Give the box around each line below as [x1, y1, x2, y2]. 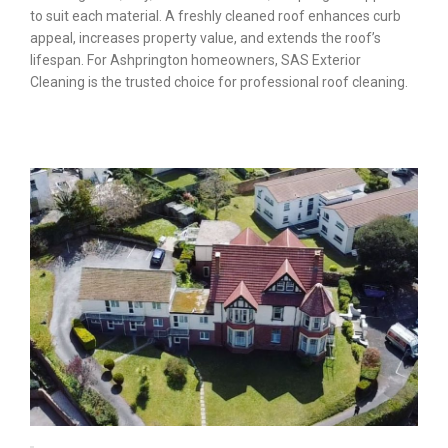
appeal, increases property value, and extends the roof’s [30, 30, 381, 47]
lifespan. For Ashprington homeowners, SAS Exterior [30, 52, 361, 69]
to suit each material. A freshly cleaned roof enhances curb [30, 8, 401, 25]
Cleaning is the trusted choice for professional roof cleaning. [30, 74, 408, 91]
